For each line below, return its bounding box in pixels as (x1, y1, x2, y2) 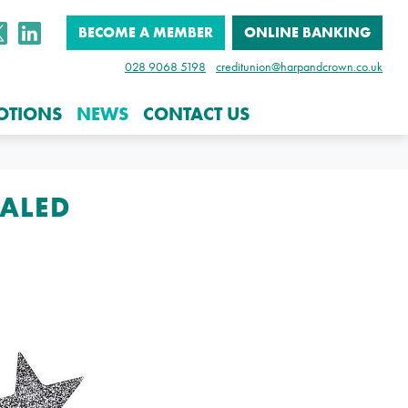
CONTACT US (143, 101, 250, 126)
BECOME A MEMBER (78, 23, 213, 43)
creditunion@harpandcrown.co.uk (216, 58, 382, 76)
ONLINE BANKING (244, 23, 371, 43)
